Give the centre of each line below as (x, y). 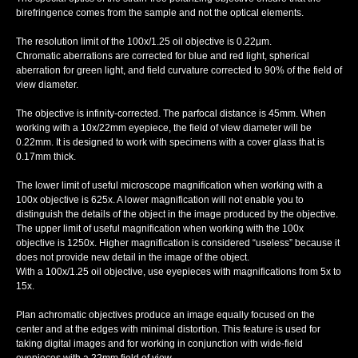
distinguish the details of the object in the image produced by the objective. (177, 215)
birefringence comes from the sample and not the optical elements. (160, 13)
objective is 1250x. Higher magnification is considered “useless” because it (178, 243)
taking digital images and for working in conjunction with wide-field (159, 344)
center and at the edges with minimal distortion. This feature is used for (168, 330)
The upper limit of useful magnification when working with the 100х (160, 229)
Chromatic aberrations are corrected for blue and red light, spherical (163, 56)
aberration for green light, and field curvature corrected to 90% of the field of (179, 71)
